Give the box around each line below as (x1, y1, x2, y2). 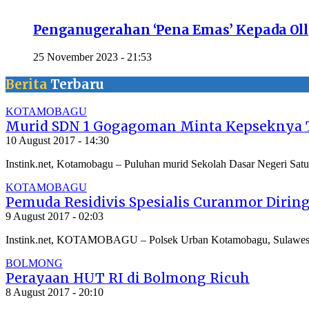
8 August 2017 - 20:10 (6, 286, 103, 298)
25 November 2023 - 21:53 (33, 51, 152, 63)
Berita (6, 76, 48, 92)
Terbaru (48, 76, 104, 92)
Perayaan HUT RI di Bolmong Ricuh (6, 269, 250, 286)
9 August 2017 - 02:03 (6, 210, 103, 222)
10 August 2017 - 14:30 (6, 134, 109, 146)
